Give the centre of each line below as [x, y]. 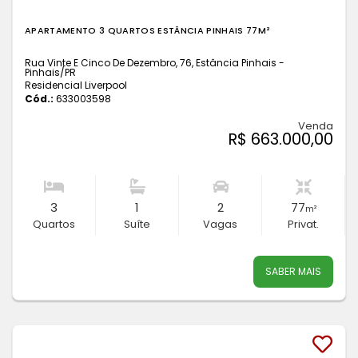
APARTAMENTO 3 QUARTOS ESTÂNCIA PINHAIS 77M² [148, 30]
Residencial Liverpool [76, 85]
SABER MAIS [293, 271]
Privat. [303, 224]
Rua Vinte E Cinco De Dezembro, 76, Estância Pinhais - [155, 63]
